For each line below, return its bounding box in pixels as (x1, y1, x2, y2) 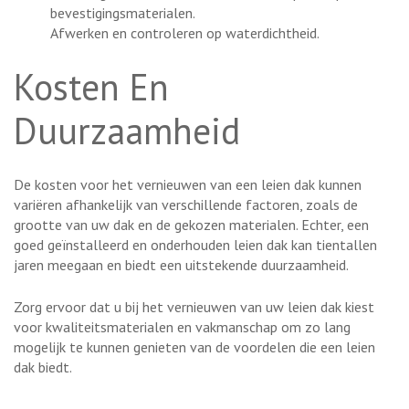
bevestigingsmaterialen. (50, 3, 195, 22)
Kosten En (14, 62, 169, 110)
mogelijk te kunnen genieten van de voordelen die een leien (14, 337, 375, 356)
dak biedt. (14, 357, 72, 376)
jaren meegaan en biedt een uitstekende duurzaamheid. (14, 255, 349, 274)
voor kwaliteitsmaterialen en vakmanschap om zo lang (14, 317, 351, 336)
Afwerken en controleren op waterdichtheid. (50, 23, 320, 42)
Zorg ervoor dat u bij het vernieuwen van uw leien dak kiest (14, 297, 374, 316)
